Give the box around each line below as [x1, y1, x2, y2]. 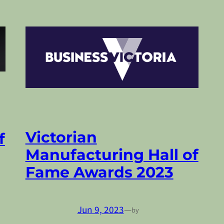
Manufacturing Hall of [25, 145, 198, 164]
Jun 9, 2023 [77, 203, 124, 217]
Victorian [25, 128, 97, 146]
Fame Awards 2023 [25, 163, 173, 181]
